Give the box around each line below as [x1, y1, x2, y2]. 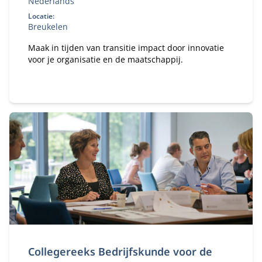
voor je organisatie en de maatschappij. [28, 54, 183, 65]
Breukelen [28, 21, 68, 32]
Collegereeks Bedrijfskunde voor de [28, 244, 212, 258]
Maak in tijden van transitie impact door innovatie [28, 42, 224, 53]
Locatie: [28, 11, 54, 21]
